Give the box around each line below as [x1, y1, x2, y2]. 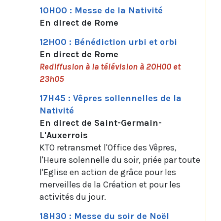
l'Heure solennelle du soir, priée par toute [39, 154, 200, 166]
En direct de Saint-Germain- [39, 117, 162, 129]
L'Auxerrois [39, 130, 88, 141]
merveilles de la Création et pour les [39, 179, 181, 190]
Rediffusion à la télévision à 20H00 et [39, 61, 181, 73]
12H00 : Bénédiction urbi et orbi [39, 37, 177, 48]
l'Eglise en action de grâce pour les [39, 167, 176, 178]
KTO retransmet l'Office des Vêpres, [39, 142, 177, 153]
